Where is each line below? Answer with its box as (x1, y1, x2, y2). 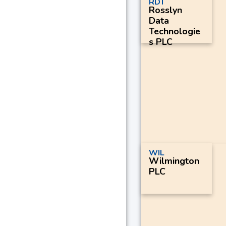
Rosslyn (149, 4, 182, 16)
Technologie (149, 25, 200, 37)
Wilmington (149, 154, 199, 167)
